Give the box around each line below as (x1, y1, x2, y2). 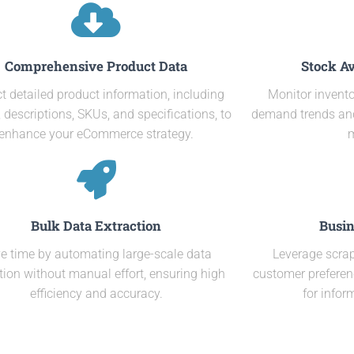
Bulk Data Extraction (31, 217, 162, 235)
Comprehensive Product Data (5, 57, 188, 75)
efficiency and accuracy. (29, 286, 163, 301)
